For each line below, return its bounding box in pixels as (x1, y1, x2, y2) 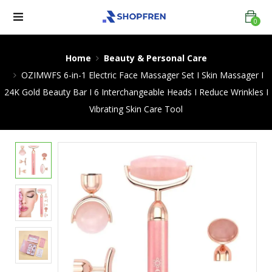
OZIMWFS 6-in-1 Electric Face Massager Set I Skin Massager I (21, 69, 263, 81)
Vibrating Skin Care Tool (89, 103, 183, 115)
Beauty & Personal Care (103, 52, 207, 64)
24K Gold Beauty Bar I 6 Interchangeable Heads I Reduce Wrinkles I (4, 86, 268, 98)
